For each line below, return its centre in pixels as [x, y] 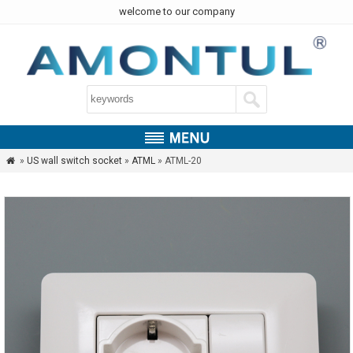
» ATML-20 [178, 161]
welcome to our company [176, 11]
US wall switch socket [74, 161]
